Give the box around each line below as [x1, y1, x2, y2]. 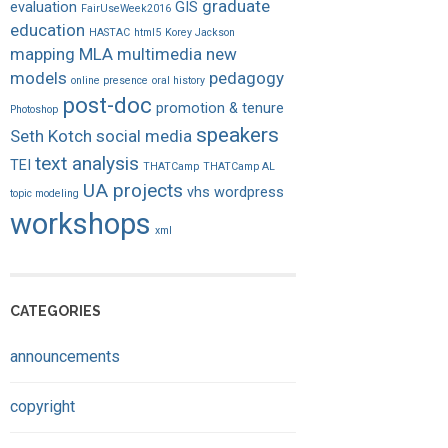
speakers [196, 123, 279, 148]
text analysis [35, 152, 139, 176]
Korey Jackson [165, 26, 235, 40]
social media [96, 126, 192, 147]
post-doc [62, 92, 152, 119]
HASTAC [89, 26, 130, 40]
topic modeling [10, 187, 79, 201]
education [10, 20, 85, 41]
